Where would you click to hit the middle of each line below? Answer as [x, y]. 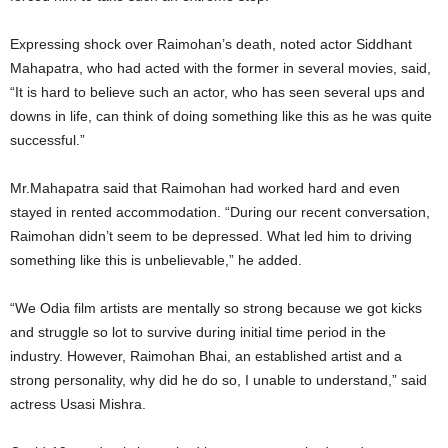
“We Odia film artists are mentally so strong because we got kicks [216, 308]
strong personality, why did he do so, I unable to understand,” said [218, 380]
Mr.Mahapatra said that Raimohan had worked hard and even [205, 188]
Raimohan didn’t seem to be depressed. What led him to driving [211, 236]
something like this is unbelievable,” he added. [156, 260]
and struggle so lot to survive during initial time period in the [198, 332]
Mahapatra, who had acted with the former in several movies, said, [220, 68]
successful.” [47, 140]
